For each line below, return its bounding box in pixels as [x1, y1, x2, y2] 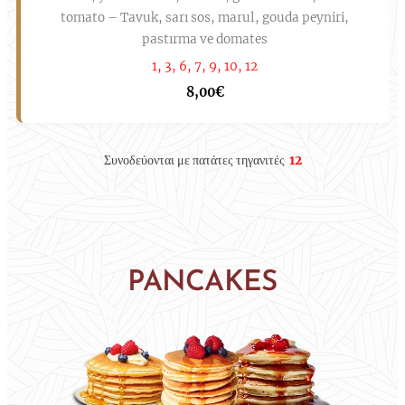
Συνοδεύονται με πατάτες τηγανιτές [103, 153, 285, 168]
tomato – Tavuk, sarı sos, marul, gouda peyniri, [61, 10, 349, 25]
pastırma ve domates [142, 32, 268, 47]
